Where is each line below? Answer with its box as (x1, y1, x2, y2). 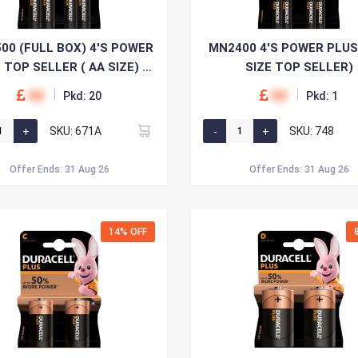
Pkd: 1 (306, 89, 338, 102)
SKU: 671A (50, 124, 101, 137)
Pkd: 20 (63, 89, 101, 102)
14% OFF (109, 226, 147, 237)
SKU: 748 (289, 124, 334, 137)
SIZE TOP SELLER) (245, 60, 353, 74)
